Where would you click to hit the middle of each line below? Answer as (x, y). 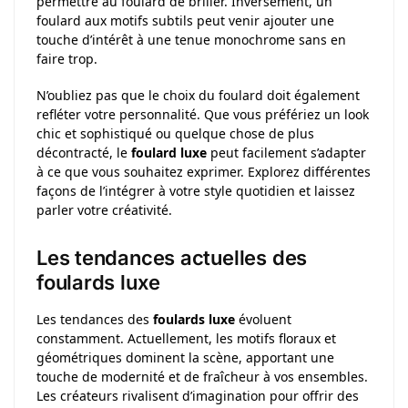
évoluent (263, 319)
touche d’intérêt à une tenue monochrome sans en (191, 39)
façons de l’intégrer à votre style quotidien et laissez (196, 191)
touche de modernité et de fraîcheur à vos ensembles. (202, 376)
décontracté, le (84, 153)
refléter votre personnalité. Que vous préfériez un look (203, 115)
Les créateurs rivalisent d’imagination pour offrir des (198, 395)
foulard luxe (169, 153)
